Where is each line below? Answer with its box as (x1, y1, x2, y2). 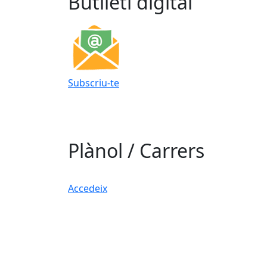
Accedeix (68, 182, 107, 195)
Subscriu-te (68, 76, 119, 89)
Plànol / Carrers (68, 138, 204, 164)
